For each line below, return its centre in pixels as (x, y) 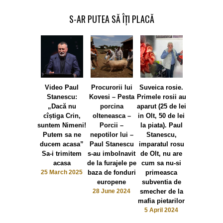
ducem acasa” (62, 144)
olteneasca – (111, 116)
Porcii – (111, 125)
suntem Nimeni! (62, 125)
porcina (111, 107)
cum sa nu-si (161, 163)
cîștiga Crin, (62, 116)
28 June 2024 (111, 191)
